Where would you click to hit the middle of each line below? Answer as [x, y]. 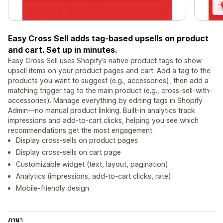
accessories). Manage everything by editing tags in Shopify [105, 101]
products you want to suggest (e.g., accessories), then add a [108, 81]
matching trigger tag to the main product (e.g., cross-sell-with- [110, 91]
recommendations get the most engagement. [81, 130]
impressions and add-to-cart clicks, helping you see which [103, 120]
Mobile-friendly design [53, 188]
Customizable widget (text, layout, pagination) [92, 164]
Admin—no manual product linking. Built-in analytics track [102, 111]
